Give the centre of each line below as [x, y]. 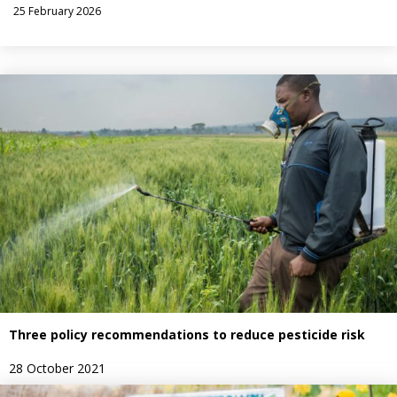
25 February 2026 [57, 11]
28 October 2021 [57, 368]
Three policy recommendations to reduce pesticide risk [187, 334]
